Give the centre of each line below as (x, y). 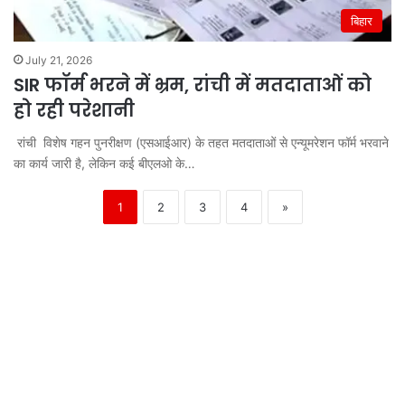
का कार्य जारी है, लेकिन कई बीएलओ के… (104, 163)
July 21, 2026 (59, 60)
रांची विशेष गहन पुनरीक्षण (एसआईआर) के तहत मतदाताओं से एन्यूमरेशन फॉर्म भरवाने (201, 142)
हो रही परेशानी (74, 110)
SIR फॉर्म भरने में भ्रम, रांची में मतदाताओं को (193, 85)
